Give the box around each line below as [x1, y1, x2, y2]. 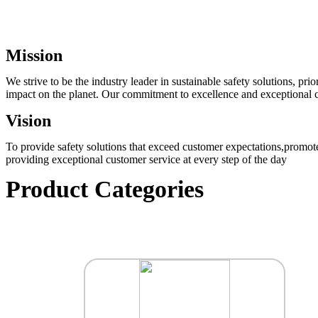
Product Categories [6, 176, 204, 202]
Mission [6, 46, 62, 65]
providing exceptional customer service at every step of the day [6, 153, 287, 165]
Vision [6, 111, 51, 130]
